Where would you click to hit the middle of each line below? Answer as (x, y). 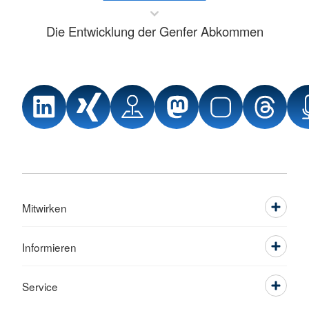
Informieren (49, 247)
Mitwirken (44, 208)
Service (40, 287)
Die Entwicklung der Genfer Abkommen (154, 31)
